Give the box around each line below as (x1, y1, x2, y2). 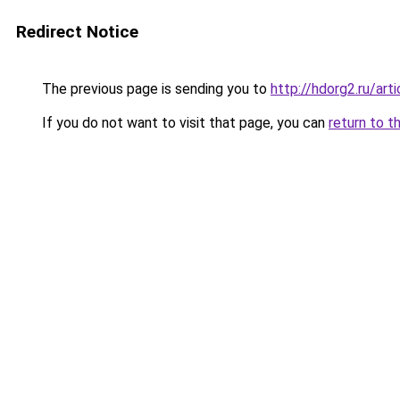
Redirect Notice (16, 21, 138, 42)
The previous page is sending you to (38, 80, 271, 97)
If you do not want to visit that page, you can (38, 114, 329, 131)
